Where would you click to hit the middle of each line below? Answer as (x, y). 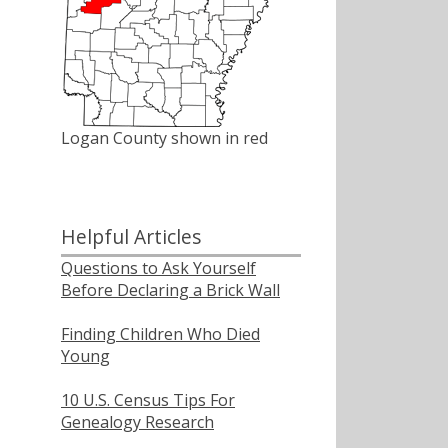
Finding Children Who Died (160, 333)
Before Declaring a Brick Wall (170, 289)
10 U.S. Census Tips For (148, 399)
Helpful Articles (131, 236)
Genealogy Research (137, 421)
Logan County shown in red (164, 138)
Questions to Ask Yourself (158, 267)
